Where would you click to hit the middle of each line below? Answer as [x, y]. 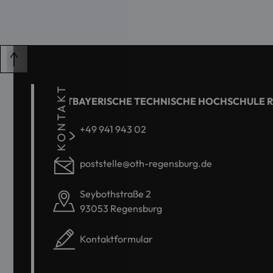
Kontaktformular [116, 239]
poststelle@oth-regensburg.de [146, 164]
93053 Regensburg [121, 209]
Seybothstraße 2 [115, 194]
